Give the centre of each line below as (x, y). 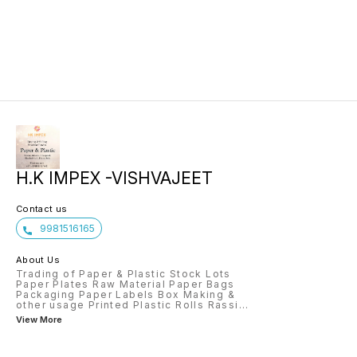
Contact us (42, 209)
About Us (38, 260)
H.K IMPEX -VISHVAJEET (115, 178)
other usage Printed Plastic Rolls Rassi (127, 305)
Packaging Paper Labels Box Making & (126, 295)
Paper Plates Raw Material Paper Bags (126, 284)
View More (39, 320)
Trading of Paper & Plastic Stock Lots (124, 274)
